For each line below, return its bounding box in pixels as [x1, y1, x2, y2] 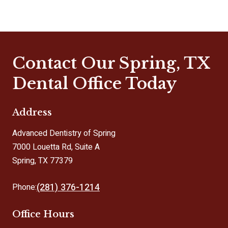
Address [12, 106, 52, 118]
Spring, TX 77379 [12, 154, 73, 167]
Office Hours [12, 208, 74, 220]
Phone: [12, 181, 37, 194]
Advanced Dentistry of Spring [12, 127, 116, 139]
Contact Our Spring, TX [12, 53, 210, 73]
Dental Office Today [12, 73, 177, 93]
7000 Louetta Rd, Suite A [12, 140, 100, 153]
